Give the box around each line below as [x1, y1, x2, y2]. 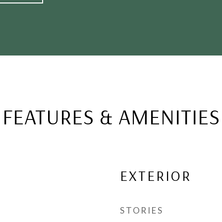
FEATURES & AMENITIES [2, 103, 220, 130]
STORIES [120, 205, 164, 216]
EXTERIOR [120, 166, 191, 184]
